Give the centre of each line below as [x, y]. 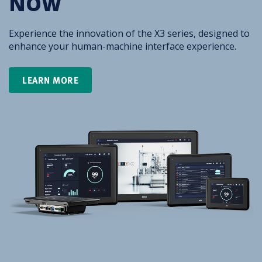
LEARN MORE [50, 80]
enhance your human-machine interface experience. [123, 46]
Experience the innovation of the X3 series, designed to [129, 33]
